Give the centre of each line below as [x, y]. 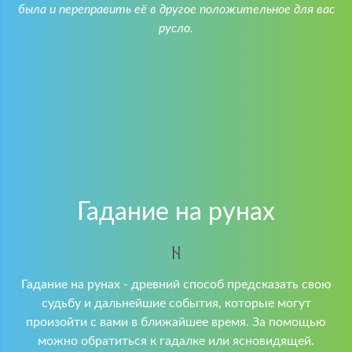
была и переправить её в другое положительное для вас [176, 9]
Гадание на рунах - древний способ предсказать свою [176, 284]
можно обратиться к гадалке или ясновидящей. [176, 341]
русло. [176, 28]
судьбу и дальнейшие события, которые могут [176, 303]
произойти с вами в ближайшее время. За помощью [176, 322]
